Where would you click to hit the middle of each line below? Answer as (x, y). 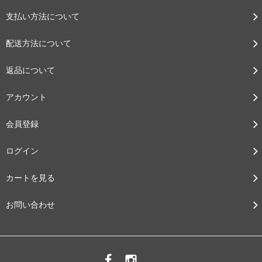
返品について (30, 70)
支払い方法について (43, 16)
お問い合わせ (30, 205)
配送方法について (39, 43)
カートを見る (30, 178)
